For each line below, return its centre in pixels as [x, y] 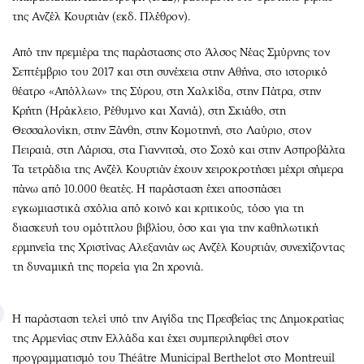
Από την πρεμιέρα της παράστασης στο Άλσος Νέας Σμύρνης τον [171, 52]
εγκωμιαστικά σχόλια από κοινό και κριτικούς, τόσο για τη [158, 208]
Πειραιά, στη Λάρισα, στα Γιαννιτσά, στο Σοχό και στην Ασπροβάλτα [179, 149]
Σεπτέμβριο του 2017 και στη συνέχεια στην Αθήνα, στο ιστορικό [170, 71]
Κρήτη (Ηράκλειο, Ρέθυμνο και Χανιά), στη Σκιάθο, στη [149, 110]
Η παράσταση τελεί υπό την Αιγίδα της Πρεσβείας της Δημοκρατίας [178, 318]
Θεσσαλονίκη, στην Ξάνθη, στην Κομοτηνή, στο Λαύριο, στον [162, 130]
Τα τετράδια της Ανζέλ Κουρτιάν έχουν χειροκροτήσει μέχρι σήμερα [178, 169]
